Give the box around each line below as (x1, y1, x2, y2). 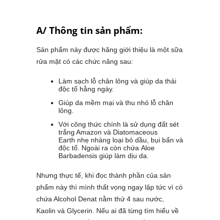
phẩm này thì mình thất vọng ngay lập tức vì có (36, 183, 183, 192)
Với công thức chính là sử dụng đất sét (58, 120, 179, 129)
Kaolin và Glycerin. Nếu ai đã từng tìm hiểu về (36, 207, 179, 215)
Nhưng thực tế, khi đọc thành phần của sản (36, 171, 171, 180)
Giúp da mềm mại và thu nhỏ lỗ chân (58, 99, 173, 107)
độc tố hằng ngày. (58, 85, 114, 93)
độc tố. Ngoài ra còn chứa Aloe (58, 144, 155, 152)
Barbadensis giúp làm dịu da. (58, 152, 149, 160)
